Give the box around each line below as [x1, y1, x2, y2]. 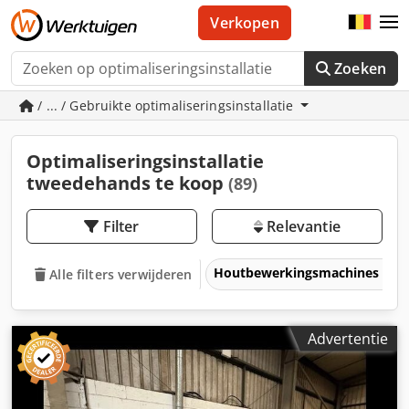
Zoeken [334, 58, 386, 79]
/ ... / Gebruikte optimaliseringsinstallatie [34, 97, 298, 114]
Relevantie [263, 216, 341, 236]
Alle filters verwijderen [49, 265, 193, 283]
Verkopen [210, 13, 279, 33]
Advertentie [308, 328, 388, 349]
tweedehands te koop [26, 171, 228, 195]
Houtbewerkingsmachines [214, 263, 383, 281]
